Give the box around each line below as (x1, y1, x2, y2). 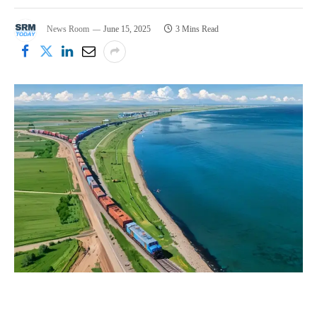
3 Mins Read (175, 24, 219, 35)
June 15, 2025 (103, 24, 151, 35)
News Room (47, 24, 89, 35)
